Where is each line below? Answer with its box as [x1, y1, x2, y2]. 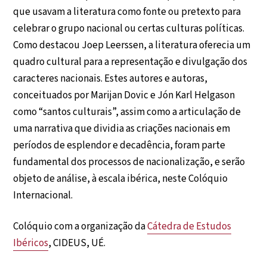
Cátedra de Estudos [147, 219, 232, 234]
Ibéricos [13, 236, 49, 251]
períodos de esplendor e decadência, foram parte [13, 138, 226, 153]
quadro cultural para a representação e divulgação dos [13, 55, 248, 70]
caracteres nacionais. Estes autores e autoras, [13, 72, 208, 86]
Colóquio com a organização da [13, 219, 148, 234]
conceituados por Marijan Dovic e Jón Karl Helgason [13, 88, 235, 103]
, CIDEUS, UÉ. [48, 236, 106, 251]
